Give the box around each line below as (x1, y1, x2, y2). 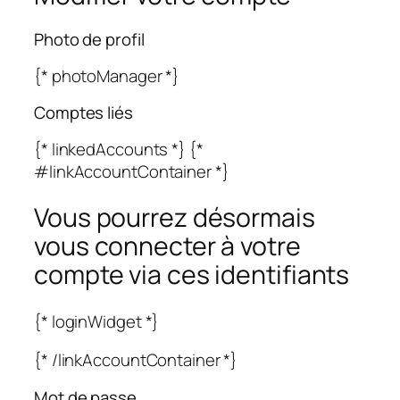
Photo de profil (34, 28, 145, 52)
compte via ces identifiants (34, 257, 350, 293)
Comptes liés (34, 101, 133, 125)
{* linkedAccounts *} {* (34, 137, 204, 161)
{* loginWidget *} (34, 309, 160, 333)
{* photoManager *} (34, 63, 180, 87)
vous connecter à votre (34, 229, 301, 264)
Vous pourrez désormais (34, 200, 315, 236)
